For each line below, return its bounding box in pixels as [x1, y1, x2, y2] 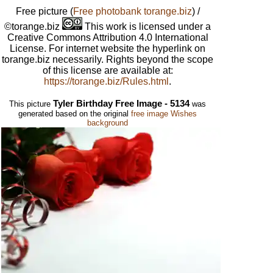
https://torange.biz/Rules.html [44, 76, 169, 87]
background [87, 118, 129, 128]
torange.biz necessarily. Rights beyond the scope [2, 54, 214, 65]
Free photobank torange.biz [73, 6, 192, 17]
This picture [9, 99, 54, 109]
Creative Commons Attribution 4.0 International [7, 32, 208, 43]
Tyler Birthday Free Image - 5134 [53, 98, 190, 109]
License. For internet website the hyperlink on [10, 43, 206, 54]
